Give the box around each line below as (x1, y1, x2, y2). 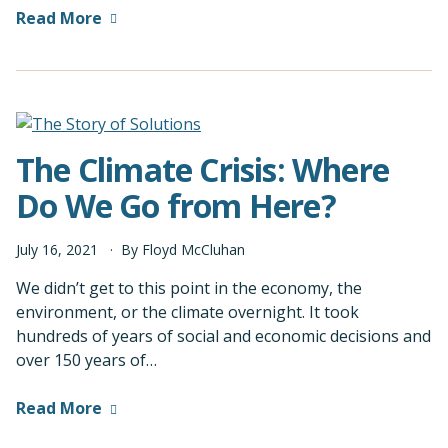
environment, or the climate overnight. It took (16, 301, 359, 324)
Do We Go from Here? (16, 184, 336, 228)
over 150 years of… (16, 349, 157, 372)
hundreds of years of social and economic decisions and (16, 325, 431, 348)
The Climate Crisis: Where (16, 148, 390, 192)
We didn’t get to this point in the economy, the (16, 277, 362, 300)
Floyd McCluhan (142, 240, 245, 260)
